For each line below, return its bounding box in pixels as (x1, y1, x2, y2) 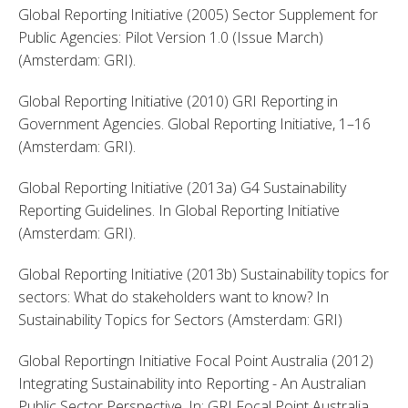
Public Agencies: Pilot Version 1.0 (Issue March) (18, 26, 323, 47)
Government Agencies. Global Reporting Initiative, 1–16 (18, 113, 371, 134)
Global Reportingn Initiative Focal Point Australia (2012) (18, 350, 373, 371)
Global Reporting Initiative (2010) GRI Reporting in (18, 90, 338, 111)
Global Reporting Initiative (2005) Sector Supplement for (18, 4, 378, 25)
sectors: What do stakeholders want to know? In (18, 286, 329, 307)
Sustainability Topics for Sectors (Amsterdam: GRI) (18, 309, 346, 330)
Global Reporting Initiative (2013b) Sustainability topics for (18, 263, 389, 284)
